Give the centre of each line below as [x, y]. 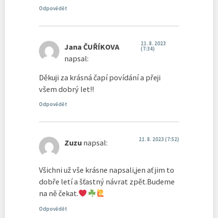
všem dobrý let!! [66, 89]
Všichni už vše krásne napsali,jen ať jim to [107, 170]
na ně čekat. [59, 193]
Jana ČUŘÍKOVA [92, 47]
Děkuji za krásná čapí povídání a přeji [100, 77]
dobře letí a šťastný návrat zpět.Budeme [107, 182]
